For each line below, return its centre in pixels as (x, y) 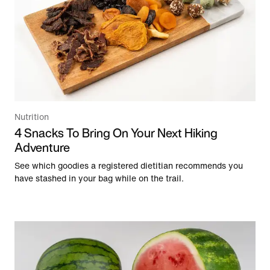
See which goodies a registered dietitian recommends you (129, 166)
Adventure (42, 147)
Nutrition (32, 117)
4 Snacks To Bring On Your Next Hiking (116, 133)
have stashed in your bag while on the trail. (99, 178)
